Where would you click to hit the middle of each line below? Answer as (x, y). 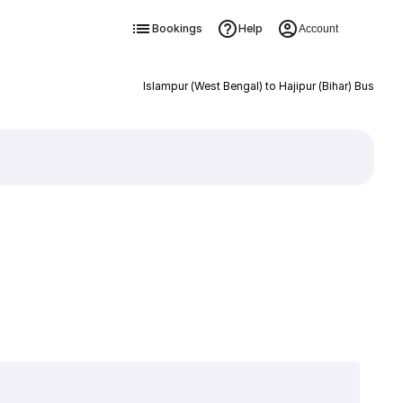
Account (318, 29)
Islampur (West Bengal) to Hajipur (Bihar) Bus (258, 86)
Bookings (177, 28)
